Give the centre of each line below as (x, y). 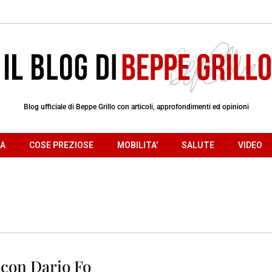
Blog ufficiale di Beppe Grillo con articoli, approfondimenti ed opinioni (136, 107)
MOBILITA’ (138, 145)
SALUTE (198, 145)
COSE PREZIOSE (61, 145)
